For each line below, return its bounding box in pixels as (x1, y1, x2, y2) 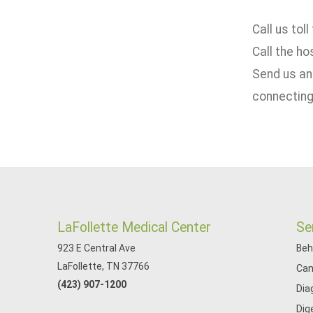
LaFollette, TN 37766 (57, 261, 150, 272)
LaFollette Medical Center (57, 219, 211, 235)
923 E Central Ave (57, 242, 136, 254)
